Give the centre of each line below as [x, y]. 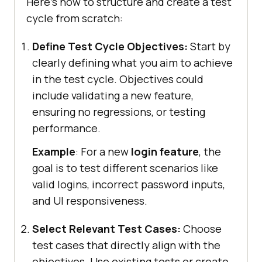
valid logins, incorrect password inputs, [129, 185]
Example [54, 152]
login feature [165, 152]
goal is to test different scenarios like [125, 168]
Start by [209, 46]
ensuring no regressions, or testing [119, 112]
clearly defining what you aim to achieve [132, 63]
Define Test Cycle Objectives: [110, 46]
